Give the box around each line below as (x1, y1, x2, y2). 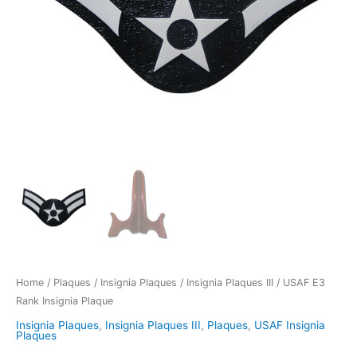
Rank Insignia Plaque (16, 295, 113, 308)
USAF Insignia (254, 318, 325, 331)
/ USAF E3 (273, 277, 325, 289)
